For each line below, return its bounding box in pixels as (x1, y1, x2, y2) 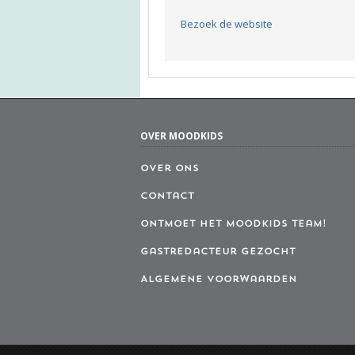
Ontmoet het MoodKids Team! (140, 219, 326, 229)
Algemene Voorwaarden (140, 274, 297, 284)
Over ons (140, 163, 199, 174)
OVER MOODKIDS (140, 128, 223, 143)
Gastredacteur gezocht (140, 246, 296, 257)
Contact (140, 191, 194, 201)
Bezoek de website (181, 16, 273, 31)
